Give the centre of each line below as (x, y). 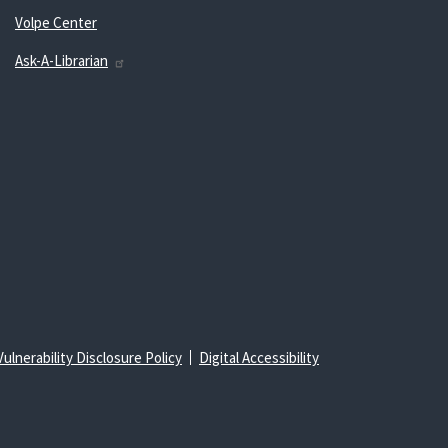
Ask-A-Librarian (61, 60)
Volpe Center (55, 22)
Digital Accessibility (259, 357)
